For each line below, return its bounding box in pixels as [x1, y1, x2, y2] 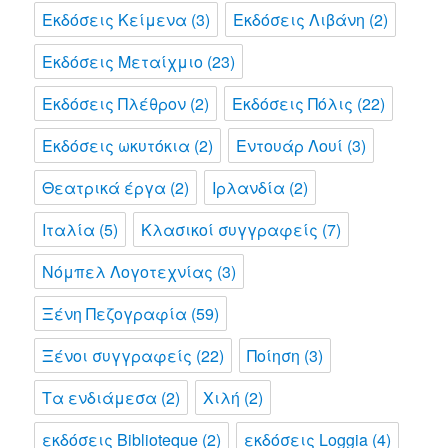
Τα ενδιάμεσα [42, 386, 158, 410]
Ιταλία [42, 218, 96, 242]
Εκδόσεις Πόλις [232, 92, 354, 116]
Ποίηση [247, 344, 301, 368]
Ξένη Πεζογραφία [42, 302, 188, 326]
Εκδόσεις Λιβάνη [233, 8, 366, 32]
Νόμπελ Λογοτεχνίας [42, 260, 214, 284]
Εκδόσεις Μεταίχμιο [42, 50, 204, 74]
